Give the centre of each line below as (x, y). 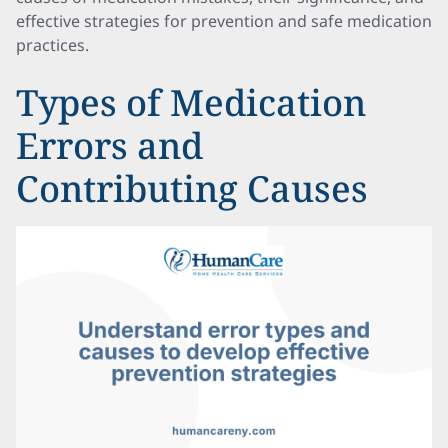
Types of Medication (191, 102)
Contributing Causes (192, 188)
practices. (52, 45)
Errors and (109, 145)
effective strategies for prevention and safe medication (224, 21)
